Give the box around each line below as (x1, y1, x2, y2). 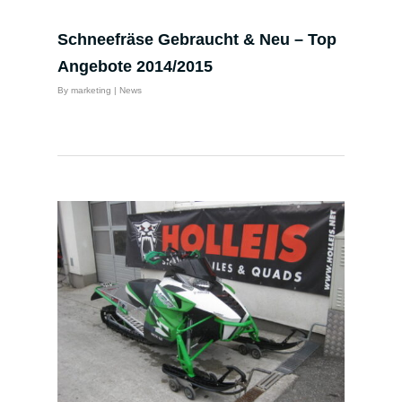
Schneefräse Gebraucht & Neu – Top (57, 30, 336, 48)
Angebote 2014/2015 (57, 57, 213, 75)
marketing (71, 84, 111, 95)
